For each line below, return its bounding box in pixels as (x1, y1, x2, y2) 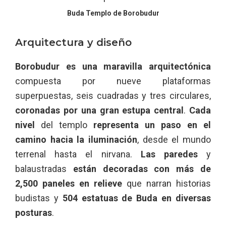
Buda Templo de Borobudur (67, 9, 159, 17)
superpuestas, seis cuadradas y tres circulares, (15, 90, 211, 101)
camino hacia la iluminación (15, 134, 137, 145)
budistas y (15, 192, 63, 203)
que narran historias (122, 178, 211, 189)
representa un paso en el (93, 119, 211, 130)
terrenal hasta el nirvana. (15, 148, 141, 159)
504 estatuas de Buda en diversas (62, 192, 211, 203)
